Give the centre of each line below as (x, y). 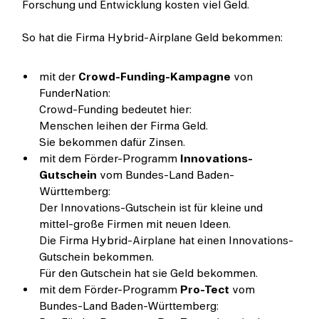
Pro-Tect (205, 290)
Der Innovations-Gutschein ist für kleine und (151, 208)
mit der (59, 77)
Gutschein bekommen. (97, 257)
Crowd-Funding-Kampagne (155, 77)
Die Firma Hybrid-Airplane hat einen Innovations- (167, 241)
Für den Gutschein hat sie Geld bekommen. (149, 274)
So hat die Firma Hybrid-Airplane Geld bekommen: (153, 38)
